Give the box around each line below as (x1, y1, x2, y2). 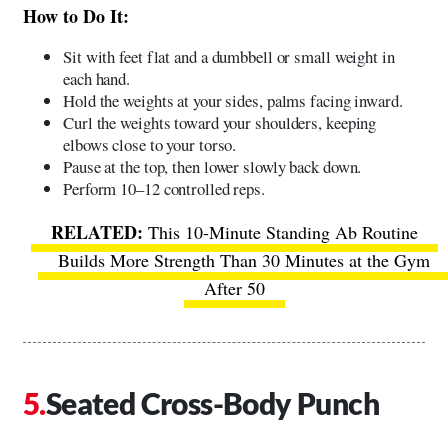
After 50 (203, 275, 265, 300)
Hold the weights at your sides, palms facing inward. (63, 88, 403, 112)
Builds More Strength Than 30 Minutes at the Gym (58, 247, 430, 272)
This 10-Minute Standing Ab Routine (147, 219, 418, 244)
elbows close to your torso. (63, 132, 237, 156)
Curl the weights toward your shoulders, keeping (63, 110, 377, 134)
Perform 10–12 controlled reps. (63, 176, 265, 200)
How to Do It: (23, 2, 129, 29)
